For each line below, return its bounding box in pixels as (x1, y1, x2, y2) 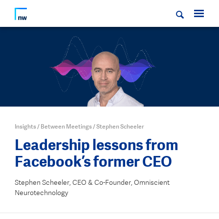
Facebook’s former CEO (15, 153, 172, 170)
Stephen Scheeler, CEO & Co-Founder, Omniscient (15, 178, 170, 186)
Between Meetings (41, 123, 92, 130)
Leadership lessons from (15, 136, 178, 153)
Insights (15, 123, 36, 130)
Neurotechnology (15, 189, 68, 197)
